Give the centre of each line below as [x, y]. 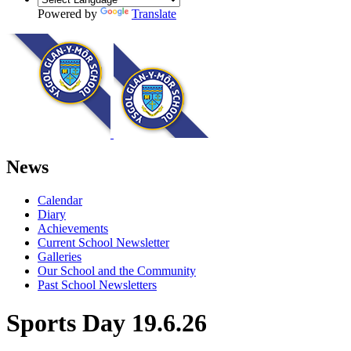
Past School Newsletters [97, 284]
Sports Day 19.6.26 [107, 323]
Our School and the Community [117, 270]
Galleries [60, 256]
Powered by [69, 13]
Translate [154, 13]
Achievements [73, 228]
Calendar [60, 200]
